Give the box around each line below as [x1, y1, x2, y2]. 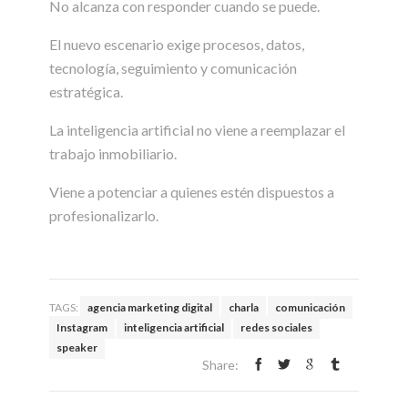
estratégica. [49, 82, 123, 100]
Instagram [56, 320, 107, 334]
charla [229, 300, 259, 314]
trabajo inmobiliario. [49, 144, 177, 162]
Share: [202, 356, 239, 372]
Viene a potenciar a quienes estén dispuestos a [49, 182, 334, 200]
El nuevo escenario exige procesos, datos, [49, 35, 304, 53]
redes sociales [240, 320, 312, 334]
